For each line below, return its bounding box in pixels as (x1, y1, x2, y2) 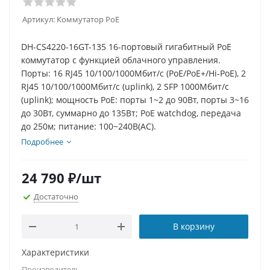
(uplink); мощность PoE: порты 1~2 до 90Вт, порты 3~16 (21, 94, 249, 105)
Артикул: (22, 14, 55, 25)
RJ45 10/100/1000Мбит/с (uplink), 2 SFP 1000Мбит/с (21, 81, 229, 92)
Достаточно (34, 190, 78, 202)
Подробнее (21, 136, 63, 147)
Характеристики (22, 246, 89, 258)
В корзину (173, 221, 215, 232)
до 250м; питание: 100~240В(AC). (21, 121, 156, 132)
